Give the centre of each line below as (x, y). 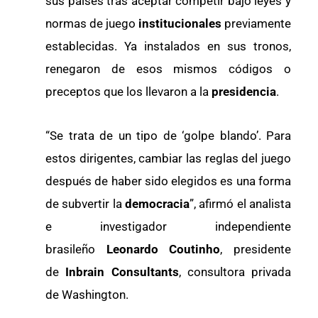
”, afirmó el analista (240, 204)
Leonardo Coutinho (163, 250)
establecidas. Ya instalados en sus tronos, (168, 46)
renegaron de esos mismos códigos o (168, 69)
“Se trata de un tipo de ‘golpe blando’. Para (168, 136)
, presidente (256, 250)
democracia (157, 204)
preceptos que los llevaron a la (128, 92)
